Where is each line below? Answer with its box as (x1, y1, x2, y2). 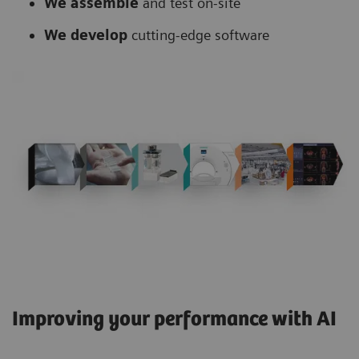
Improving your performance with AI (12, 307, 341, 331)
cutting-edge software (127, 26, 269, 43)
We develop (44, 26, 127, 43)
